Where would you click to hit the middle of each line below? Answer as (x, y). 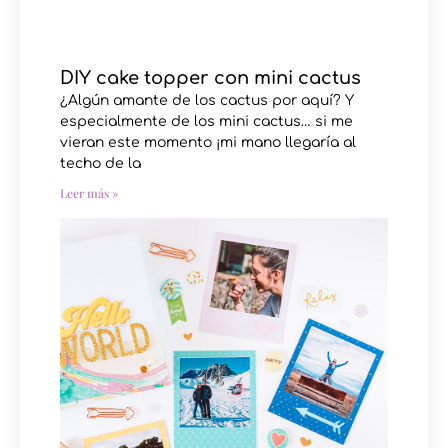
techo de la (100, 163)
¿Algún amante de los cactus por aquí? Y (207, 100)
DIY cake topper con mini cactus (210, 77)
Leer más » (89, 192)
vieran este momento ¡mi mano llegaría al (208, 142)
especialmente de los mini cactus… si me (206, 121)
